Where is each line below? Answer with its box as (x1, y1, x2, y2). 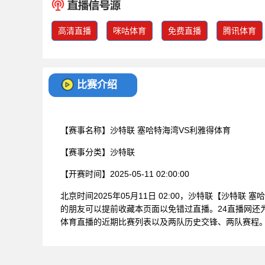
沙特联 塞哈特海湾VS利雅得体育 (110, 125, 231, 135)
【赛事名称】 (60, 125, 110, 135)
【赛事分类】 (60, 147, 110, 157)
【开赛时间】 (60, 169, 110, 179)
